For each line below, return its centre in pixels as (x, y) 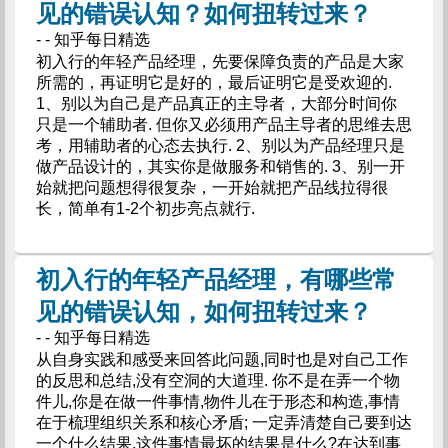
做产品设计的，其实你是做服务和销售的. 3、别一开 (220, 166)
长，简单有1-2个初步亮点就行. (145, 208)
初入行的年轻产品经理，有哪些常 (215, 279)
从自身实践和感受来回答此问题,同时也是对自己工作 (221, 359)
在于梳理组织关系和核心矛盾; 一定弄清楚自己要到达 (223, 422)
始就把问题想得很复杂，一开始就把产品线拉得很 (211, 187)
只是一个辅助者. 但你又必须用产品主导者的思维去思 (223, 124)
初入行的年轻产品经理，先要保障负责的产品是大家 (219, 61)
